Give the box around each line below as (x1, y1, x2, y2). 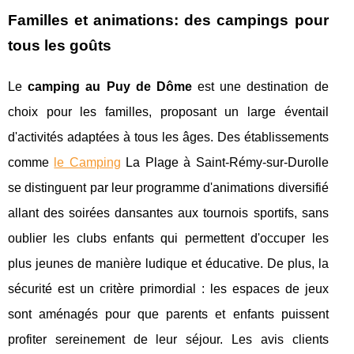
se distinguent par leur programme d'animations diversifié (8, 181, 329, 195)
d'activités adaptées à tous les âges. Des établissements (8, 130, 329, 145)
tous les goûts (8, 37, 111, 55)
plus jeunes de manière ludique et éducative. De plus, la (8, 257, 329, 271)
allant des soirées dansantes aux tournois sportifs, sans (8, 206, 329, 220)
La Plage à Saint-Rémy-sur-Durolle (120, 156, 329, 170)
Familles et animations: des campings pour (8, 12, 329, 29)
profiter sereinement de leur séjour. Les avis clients (8, 333, 329, 347)
